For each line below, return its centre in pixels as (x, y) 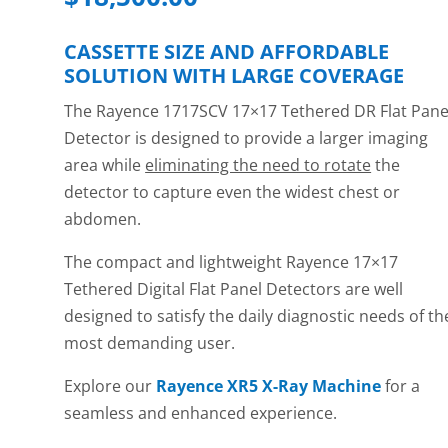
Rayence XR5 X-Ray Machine (269, 386)
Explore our (110, 386)
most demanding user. (150, 343)
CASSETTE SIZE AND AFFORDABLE (227, 52)
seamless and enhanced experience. (201, 413)
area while (105, 165)
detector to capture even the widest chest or (232, 192)
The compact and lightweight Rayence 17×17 (231, 262)
